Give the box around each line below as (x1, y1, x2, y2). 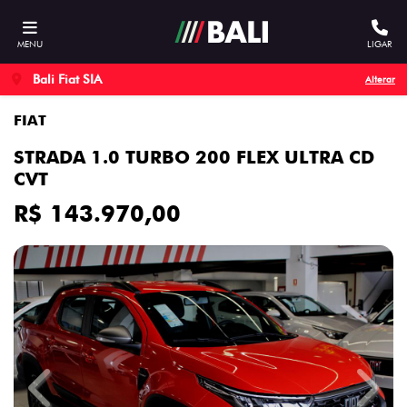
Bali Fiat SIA (29, 72, 102, 86)
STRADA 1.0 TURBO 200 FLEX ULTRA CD (14, 146, 374, 168)
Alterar (365, 74, 395, 84)
